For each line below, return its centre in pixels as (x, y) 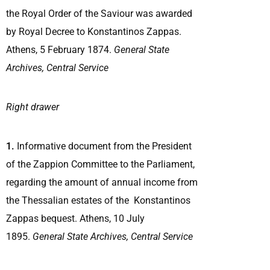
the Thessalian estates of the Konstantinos (98, 200)
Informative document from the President (103, 146)
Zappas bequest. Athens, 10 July (75, 218)
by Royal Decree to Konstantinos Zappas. (94, 31)
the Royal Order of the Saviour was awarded (99, 13)
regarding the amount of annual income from (102, 182)
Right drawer (34, 107)
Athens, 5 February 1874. (60, 49)
